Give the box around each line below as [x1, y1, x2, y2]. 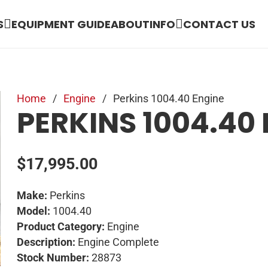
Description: [17, 236, 76, 248]
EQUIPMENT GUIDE [11, 16, 111, 32]
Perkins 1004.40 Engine [112, 92, 224, 105]
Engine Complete [75, 236, 160, 248]
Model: [17, 205, 51, 217]
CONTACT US [183, 16, 256, 32]
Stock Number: [17, 251, 90, 264]
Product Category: [17, 220, 105, 233]
